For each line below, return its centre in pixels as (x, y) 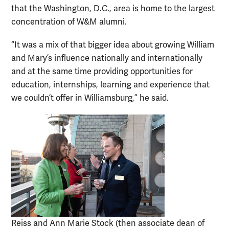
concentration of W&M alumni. (69, 22)
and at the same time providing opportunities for (102, 72)
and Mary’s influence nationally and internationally (107, 59)
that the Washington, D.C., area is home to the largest (113, 9)
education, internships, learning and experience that (110, 85)
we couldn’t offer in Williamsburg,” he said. (90, 98)
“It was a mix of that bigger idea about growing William (113, 45)
